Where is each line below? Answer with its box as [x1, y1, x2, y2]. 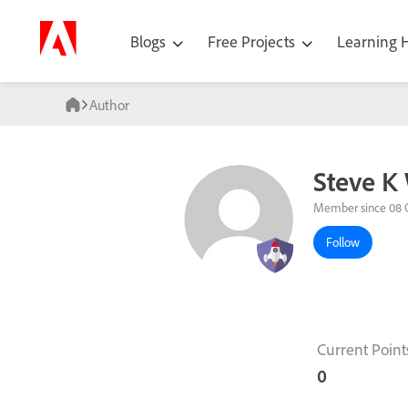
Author [89, 96, 129, 114]
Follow [326, 234, 360, 251]
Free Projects [208, 30, 299, 52]
